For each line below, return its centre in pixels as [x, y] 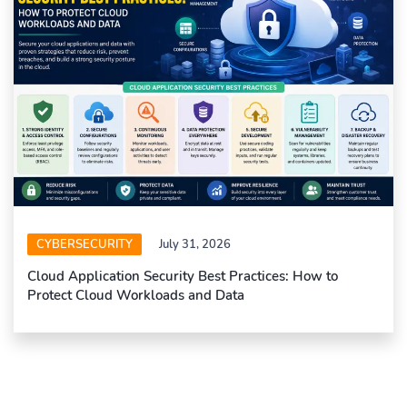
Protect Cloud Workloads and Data [136, 295]
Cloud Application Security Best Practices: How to [183, 276]
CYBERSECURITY [84, 244]
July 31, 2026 [195, 244]
